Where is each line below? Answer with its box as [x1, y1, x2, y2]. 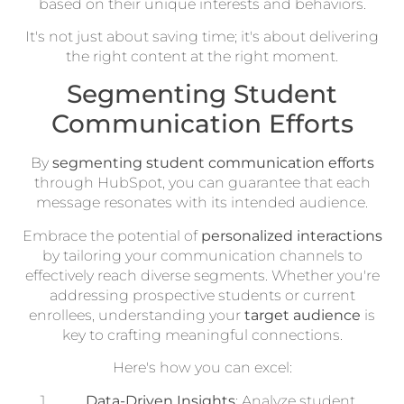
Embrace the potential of [22, 226, 201, 244]
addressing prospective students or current [49, 286, 355, 304]
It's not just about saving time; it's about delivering [25, 27, 379, 45]
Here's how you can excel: [112, 359, 292, 377]
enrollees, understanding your [29, 306, 244, 324]
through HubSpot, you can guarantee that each [33, 174, 371, 192]
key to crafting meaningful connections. [61, 326, 343, 344]
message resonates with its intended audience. [36, 194, 368, 212]
